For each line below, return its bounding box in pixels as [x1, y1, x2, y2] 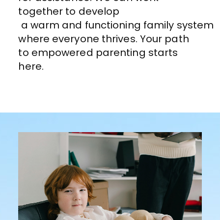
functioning [84, 18, 141, 32]
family [140, 18, 177, 32]
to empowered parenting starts [18, 46, 178, 59]
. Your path [135, 32, 189, 46]
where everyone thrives [18, 32, 136, 46]
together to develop [18, 4, 120, 18]
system [176, 18, 214, 32]
